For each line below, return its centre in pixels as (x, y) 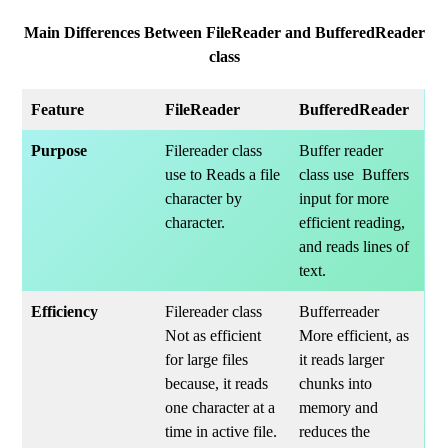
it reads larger (342, 359)
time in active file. (221, 431)
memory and (339, 407)
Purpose (59, 150)
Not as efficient (213, 335)
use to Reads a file (223, 174)
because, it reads (217, 383)
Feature (58, 109)
